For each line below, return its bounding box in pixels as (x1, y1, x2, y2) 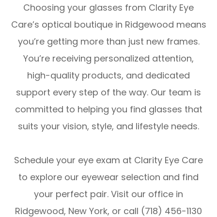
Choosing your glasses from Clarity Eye (23, 1, 194, 14)
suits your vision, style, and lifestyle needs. (18, 120, 199, 132)
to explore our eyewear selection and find (18, 170, 199, 183)
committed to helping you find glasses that (15, 103, 202, 115)
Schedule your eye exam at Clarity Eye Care (14, 154, 203, 166)
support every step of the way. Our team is (16, 86, 201, 98)
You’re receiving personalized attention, (23, 52, 194, 64)
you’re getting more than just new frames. (17, 35, 200, 47)
